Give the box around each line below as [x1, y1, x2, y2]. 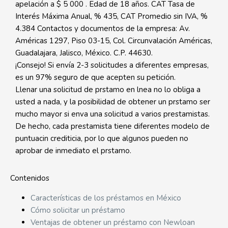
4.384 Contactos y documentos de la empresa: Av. [15, 23, 190, 34]
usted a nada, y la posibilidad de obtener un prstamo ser [15, 97, 210, 107]
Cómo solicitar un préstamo [31, 205, 125, 215]
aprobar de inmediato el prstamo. [15, 146, 131, 156]
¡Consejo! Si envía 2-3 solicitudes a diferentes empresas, [15, 60, 209, 70]
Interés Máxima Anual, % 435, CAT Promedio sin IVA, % [15, 11, 208, 21]
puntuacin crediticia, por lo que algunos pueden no [15, 133, 188, 144]
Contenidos [10, 173, 49, 183]
